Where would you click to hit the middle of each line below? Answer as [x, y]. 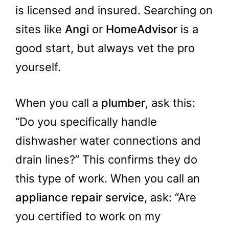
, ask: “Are [170, 197]
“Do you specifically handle [86, 121]
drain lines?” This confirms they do [106, 159]
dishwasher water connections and [108, 140]
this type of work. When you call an [108, 178]
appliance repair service [80, 197]
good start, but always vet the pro [105, 48]
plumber [123, 102]
